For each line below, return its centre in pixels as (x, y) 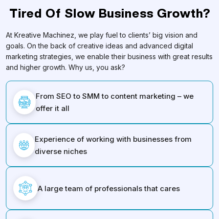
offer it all (53, 108)
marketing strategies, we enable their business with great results (109, 56)
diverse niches (61, 151)
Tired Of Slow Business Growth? (109, 13)
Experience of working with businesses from (113, 139)
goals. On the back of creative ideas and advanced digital (99, 46)
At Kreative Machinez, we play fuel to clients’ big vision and (102, 35)
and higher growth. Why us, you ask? (66, 67)
